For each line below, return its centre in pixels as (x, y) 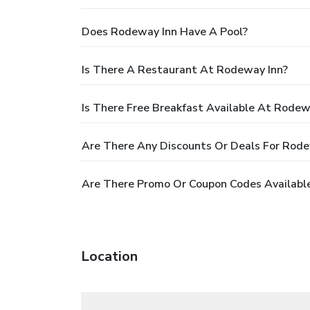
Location (109, 256)
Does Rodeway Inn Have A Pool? (165, 31)
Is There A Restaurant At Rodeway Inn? (185, 70)
